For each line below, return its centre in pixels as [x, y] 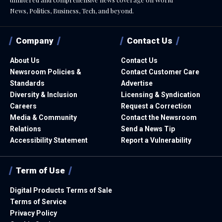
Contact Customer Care [160, 72]
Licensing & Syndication [161, 94]
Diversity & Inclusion [44, 94]
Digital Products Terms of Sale [61, 190]
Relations [26, 129]
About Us [25, 60]
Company [35, 40]
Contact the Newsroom [159, 117]
